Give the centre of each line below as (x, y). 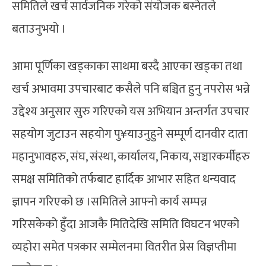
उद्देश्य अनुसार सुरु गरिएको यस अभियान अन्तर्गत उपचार (131, 111)
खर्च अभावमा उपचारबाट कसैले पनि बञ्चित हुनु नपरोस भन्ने (131, 89)
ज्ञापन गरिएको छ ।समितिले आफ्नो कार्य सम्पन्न (110, 202)
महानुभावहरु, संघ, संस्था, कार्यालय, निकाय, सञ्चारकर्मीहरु (131, 156)
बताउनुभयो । (39, 29)
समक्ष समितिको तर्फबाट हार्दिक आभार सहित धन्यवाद (124, 179)
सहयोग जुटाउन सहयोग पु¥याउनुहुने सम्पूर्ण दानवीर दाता (130, 134)
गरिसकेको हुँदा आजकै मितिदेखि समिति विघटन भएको (126, 224)
